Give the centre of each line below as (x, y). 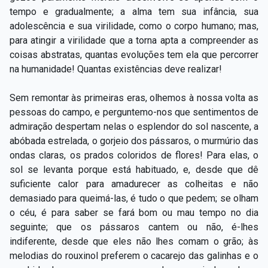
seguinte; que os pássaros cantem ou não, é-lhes (134, 227)
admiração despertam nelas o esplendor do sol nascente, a (134, 126)
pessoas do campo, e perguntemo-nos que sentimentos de (134, 112)
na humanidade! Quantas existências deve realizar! (116, 69)
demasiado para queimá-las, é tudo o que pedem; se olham (134, 198)
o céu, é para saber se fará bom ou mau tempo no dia (134, 212)
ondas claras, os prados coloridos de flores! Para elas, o (134, 155)
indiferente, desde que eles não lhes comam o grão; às (134, 241)
